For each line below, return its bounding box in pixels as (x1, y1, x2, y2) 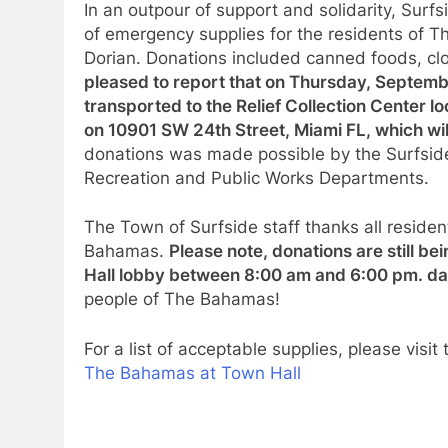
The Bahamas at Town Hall (84, 362, 301, 383)
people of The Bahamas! (84, 289, 280, 310)
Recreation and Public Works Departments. (84, 167, 429, 188)
